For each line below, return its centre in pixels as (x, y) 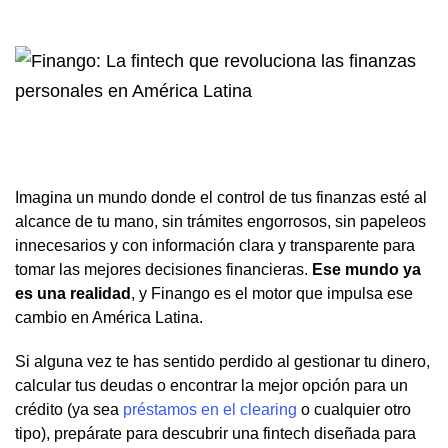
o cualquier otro (354, 409)
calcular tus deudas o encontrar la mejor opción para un (211, 385)
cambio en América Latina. (109, 317)
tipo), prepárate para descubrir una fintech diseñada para (215, 433)
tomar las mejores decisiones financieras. (163, 269)
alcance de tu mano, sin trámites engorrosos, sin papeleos (220, 221)
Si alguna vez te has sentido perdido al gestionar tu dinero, (222, 361)
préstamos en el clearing (210, 409)
